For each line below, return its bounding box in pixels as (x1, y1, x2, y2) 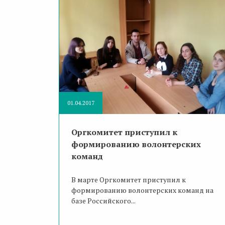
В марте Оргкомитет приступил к (71, 175, 186, 185)
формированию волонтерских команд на (71, 185, 213, 195)
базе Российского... (71, 196, 136, 206)
